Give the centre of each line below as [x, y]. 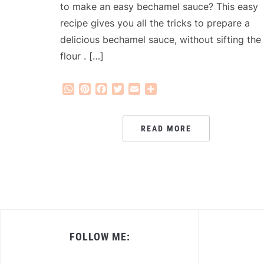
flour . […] [82, 56]
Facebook [129, 89]
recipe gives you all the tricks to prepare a [155, 23]
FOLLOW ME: [100, 237]
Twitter [140, 89]
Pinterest [111, 89]
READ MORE [166, 129]
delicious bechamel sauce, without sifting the [161, 40]
